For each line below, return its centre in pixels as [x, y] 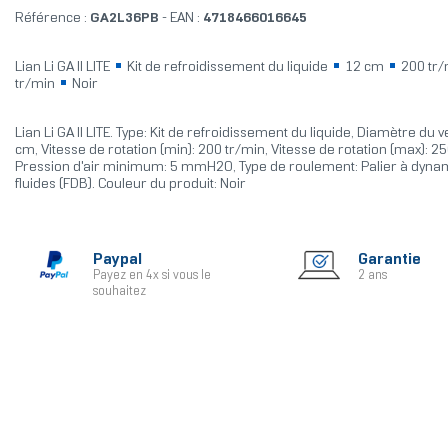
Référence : [50, 19]
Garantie [389, 260]
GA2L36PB [122, 19]
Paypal [117, 260]
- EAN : [180, 19]
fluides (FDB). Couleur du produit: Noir [130, 185]
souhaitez [119, 292]
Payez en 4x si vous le [151, 276]
